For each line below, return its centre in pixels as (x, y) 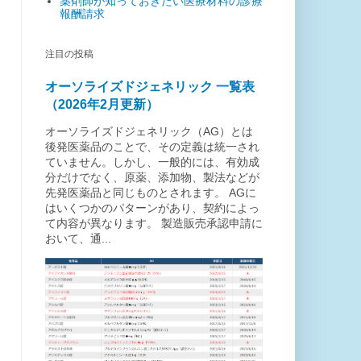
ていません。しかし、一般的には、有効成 (152, 162)
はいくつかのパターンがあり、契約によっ (152, 207)
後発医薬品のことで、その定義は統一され (152, 146)
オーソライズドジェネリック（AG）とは (149, 131)
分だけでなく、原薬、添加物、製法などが (152, 177)
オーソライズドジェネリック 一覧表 (150, 86)
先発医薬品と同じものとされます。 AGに (151, 192)
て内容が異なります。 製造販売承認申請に (154, 223)
